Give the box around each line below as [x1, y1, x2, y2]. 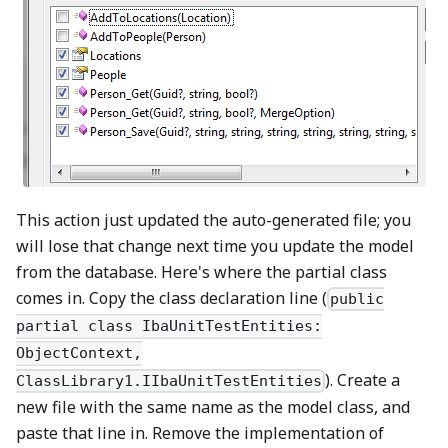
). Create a [325, 368, 401, 391]
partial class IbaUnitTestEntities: [16, 317, 322, 336]
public [330, 290, 385, 309]
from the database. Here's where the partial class [16, 261, 387, 283]
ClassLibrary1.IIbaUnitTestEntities [16, 371, 322, 390]
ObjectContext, [16, 344, 142, 363]
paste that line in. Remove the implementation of [16, 421, 384, 444]
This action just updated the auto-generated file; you [16, 209, 411, 231]
